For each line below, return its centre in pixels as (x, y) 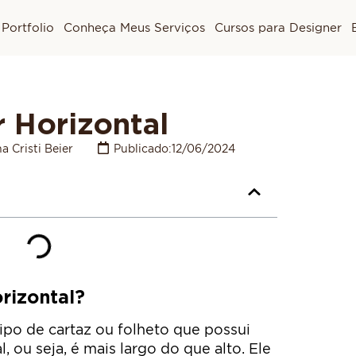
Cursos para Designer (278, 28)
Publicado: (143, 148)
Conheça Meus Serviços (134, 28)
